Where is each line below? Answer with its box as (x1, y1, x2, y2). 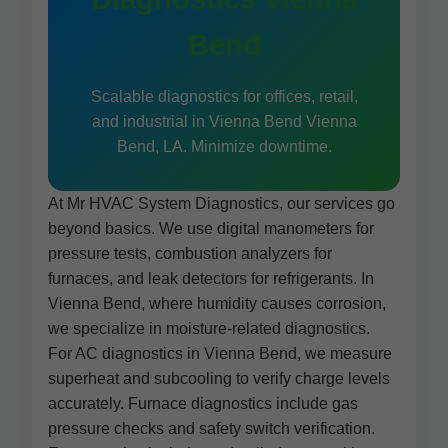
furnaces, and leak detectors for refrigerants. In (48, 270, 374, 287)
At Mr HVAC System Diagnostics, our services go (48, 195, 395, 212)
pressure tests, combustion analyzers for (48, 245, 332, 262)
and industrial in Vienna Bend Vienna (91, 113, 357, 130)
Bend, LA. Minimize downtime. (116, 138, 332, 155)
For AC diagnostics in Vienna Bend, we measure (48, 345, 392, 362)
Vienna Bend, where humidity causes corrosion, (48, 295, 386, 312)
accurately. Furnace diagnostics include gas (48, 395, 358, 412)
